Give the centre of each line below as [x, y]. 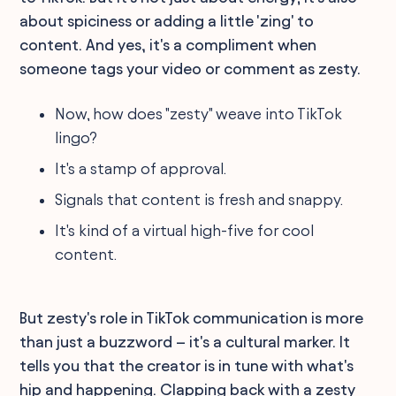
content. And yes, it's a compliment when [168, 44]
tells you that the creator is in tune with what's [187, 365]
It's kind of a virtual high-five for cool [185, 230]
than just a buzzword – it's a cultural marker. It [185, 341]
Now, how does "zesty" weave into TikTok [199, 113]
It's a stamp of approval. [141, 168]
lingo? [76, 137]
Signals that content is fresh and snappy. [199, 199]
